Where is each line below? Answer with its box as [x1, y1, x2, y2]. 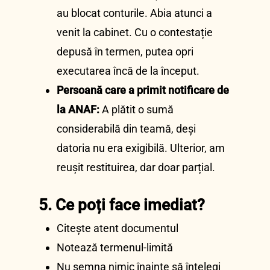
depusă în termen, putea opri [57, 45, 193, 58]
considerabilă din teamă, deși [57, 122, 196, 135]
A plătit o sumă [99, 103, 174, 116]
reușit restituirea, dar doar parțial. [57, 161, 215, 174]
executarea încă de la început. [57, 64, 199, 77]
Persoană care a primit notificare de [57, 84, 229, 96]
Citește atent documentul [57, 222, 178, 234]
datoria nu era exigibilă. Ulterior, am [57, 142, 225, 154]
